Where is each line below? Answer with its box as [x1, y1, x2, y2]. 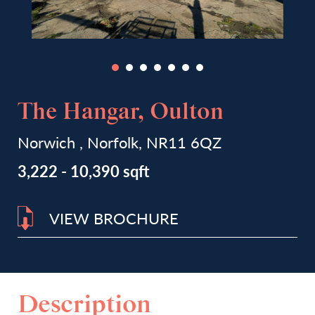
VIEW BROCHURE [49, 207, 179, 229]
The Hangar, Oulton [18, 99, 224, 126]
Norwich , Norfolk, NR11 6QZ [18, 131, 221, 153]
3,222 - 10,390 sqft [18, 160, 150, 182]
